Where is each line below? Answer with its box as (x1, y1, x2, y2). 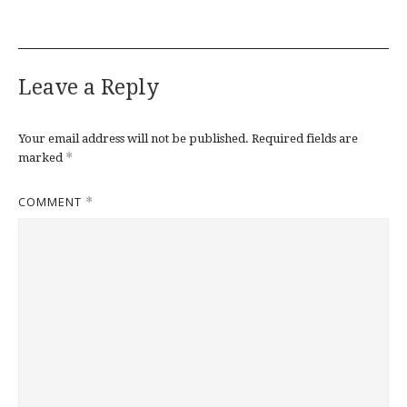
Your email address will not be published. (18, 132, 249, 146)
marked (18, 151, 65, 165)
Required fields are (252, 132, 358, 146)
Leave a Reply (18, 75, 159, 101)
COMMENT (18, 194, 85, 211)
